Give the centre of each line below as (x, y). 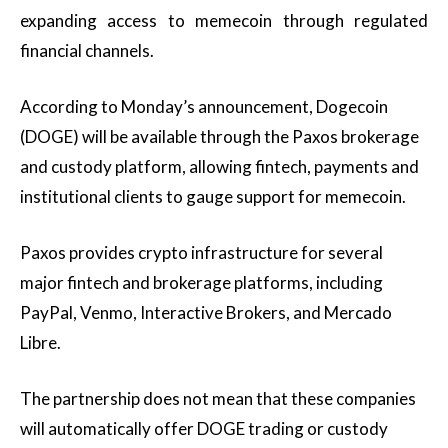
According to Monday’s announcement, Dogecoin (204, 106)
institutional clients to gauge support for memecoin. (213, 196)
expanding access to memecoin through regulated (224, 20)
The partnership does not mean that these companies (218, 398)
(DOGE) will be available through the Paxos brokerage (219, 136)
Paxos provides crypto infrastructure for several (201, 252)
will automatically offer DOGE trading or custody (204, 428)
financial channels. (87, 50)
